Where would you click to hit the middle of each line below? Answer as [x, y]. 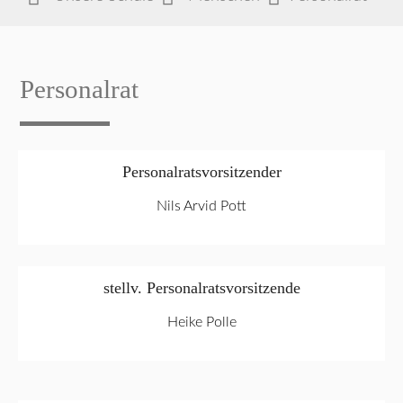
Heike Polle [201, 322]
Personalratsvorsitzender [201, 171]
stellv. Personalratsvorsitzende [201, 287]
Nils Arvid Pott [201, 206]
